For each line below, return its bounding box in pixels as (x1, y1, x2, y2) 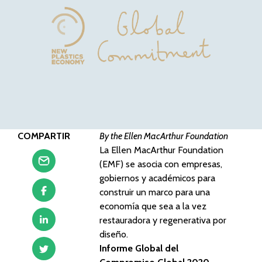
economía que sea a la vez (99, 201, 206, 212)
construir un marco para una (99, 187, 210, 198)
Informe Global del (99, 243, 178, 254)
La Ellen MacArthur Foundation (99, 144, 223, 156)
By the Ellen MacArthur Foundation (99, 130, 228, 142)
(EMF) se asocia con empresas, (99, 158, 222, 170)
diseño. (99, 229, 128, 240)
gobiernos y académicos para (99, 173, 215, 184)
